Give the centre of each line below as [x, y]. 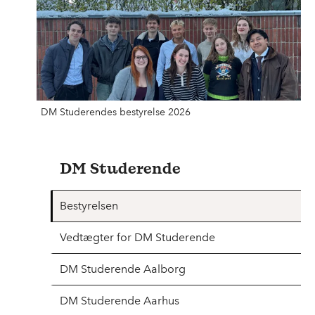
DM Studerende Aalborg [123, 269]
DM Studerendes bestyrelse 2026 [116, 112]
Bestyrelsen [89, 205]
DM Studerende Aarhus [120, 300]
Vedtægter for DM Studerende [137, 237]
